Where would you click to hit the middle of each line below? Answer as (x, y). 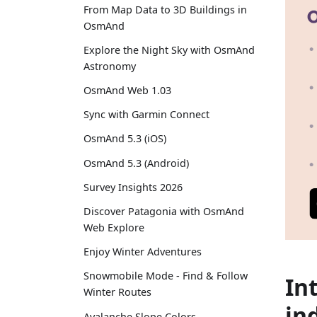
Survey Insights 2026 (133, 187)
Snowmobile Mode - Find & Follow (166, 276)
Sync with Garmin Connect (146, 115)
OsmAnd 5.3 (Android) (136, 163)
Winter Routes (117, 292)
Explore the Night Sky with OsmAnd (169, 50)
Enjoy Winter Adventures (143, 252)
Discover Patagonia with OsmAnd (164, 212)
